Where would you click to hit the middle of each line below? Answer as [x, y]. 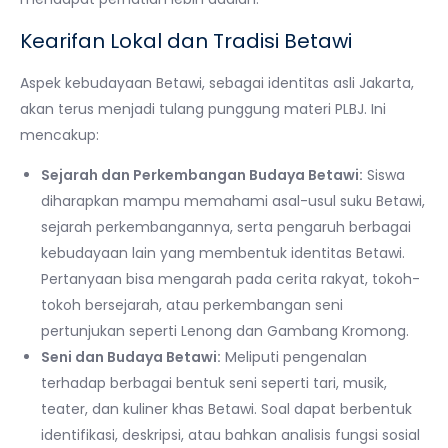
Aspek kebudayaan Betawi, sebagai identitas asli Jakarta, [217, 82]
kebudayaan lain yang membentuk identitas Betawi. [223, 252]
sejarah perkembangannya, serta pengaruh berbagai [226, 226]
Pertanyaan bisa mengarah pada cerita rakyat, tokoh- [230, 278]
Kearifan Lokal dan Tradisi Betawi [186, 40]
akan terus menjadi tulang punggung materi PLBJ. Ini [203, 108]
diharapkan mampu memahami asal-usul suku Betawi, [233, 200]
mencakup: [59, 134]
